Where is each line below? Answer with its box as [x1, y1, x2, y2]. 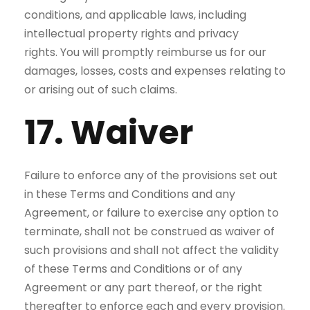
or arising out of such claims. [24, 82, 177, 98]
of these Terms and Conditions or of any [24, 261, 242, 277]
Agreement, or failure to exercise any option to [24, 205, 279, 221]
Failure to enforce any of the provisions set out [24, 167, 277, 183]
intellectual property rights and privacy [24, 26, 239, 42]
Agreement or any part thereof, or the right [24, 280, 262, 295]
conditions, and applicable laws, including [24, 7, 246, 23]
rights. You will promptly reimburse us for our [24, 44, 266, 60]
